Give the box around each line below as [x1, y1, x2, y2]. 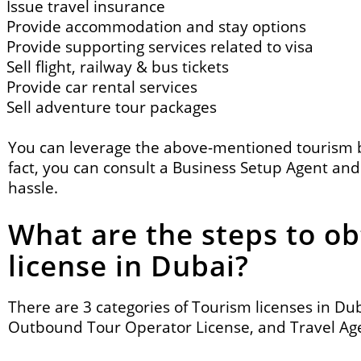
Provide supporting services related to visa [6, 36, 313, 56]
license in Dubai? [8, 247, 249, 284]
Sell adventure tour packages [6, 97, 217, 117]
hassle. [8, 177, 58, 197]
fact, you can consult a [8, 157, 172, 177]
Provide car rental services [6, 77, 197, 97]
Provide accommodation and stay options [6, 16, 306, 36]
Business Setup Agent [172, 157, 328, 177]
